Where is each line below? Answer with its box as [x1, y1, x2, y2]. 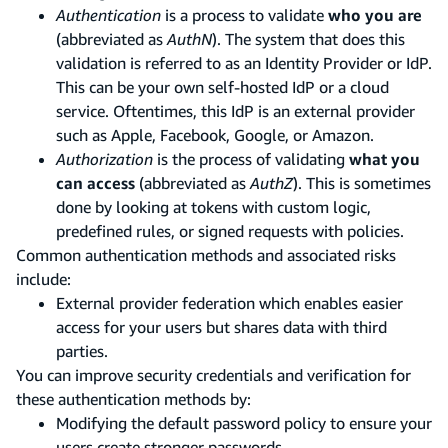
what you [349, 148, 420, 169]
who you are [328, 4, 422, 25]
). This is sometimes [293, 172, 431, 193]
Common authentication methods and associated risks [16, 244, 396, 265]
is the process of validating [153, 148, 349, 169]
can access [56, 172, 135, 193]
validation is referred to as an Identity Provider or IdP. [56, 52, 432, 73]
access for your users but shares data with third [56, 316, 387, 337]
